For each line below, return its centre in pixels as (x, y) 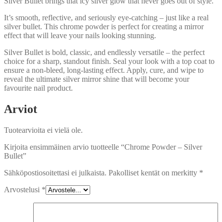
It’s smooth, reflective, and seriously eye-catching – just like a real (106, 18)
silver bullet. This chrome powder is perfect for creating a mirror (104, 27)
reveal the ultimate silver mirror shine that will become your (97, 79)
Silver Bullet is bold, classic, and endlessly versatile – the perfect (104, 53)
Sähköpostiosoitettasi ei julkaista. (55, 172)
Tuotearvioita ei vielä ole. (43, 130)
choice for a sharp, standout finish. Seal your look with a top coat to (109, 61)
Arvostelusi (23, 189)
